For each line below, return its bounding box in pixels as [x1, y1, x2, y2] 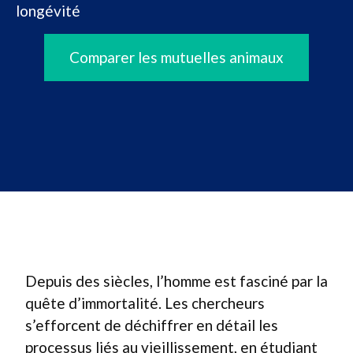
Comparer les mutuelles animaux [69, 48, 284, 66]
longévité [16, 2, 80, 20]
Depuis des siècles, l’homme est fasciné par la [25, 272, 328, 290]
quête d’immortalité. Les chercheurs [25, 294, 265, 312]
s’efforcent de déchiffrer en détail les [25, 316, 278, 334]
